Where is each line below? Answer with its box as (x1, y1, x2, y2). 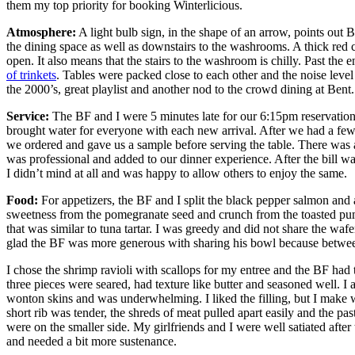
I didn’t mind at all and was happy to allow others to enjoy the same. (6, 166, 347, 180)
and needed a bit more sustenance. (6, 334, 177, 348)
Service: (6, 109, 49, 123)
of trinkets (6, 67, 56, 82)
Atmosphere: (6, 25, 76, 39)
